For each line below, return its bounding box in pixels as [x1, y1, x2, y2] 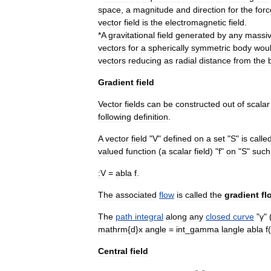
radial [175, 55, 197, 65]
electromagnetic [165, 17, 226, 27]
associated [116, 189, 157, 200]
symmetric [191, 42, 230, 53]
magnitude [133, 4, 174, 15]
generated [175, 30, 215, 40]
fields [125, 99, 145, 109]
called [185, 189, 207, 200]
